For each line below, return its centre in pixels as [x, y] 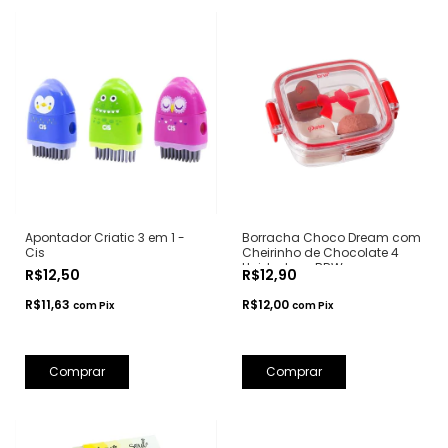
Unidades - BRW [292, 267]
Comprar [77, 371]
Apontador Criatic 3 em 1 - [105, 237]
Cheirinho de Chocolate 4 [320, 252]
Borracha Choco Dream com [331, 237]
